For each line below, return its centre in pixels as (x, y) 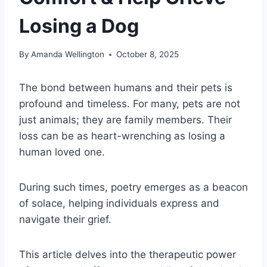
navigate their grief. (65, 220)
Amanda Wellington (68, 55)
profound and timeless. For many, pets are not (130, 104)
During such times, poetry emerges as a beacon (133, 187)
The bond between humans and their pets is (126, 88)
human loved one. (62, 152)
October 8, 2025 (148, 55)
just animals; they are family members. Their (125, 120)
